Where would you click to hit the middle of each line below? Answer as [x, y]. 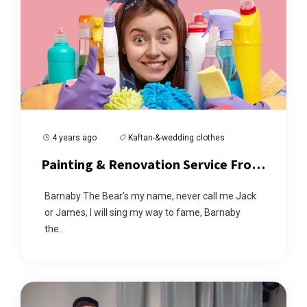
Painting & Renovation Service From [152, 164]
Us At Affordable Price [107, 184]
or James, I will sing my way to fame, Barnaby [143, 213]
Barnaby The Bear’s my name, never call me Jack [150, 196]
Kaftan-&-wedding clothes [176, 138]
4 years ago [74, 138]
